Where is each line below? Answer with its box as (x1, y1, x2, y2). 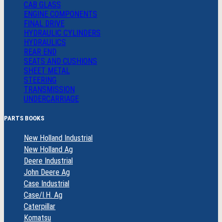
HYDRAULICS (24, 38, 66, 48)
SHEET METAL (24, 66, 70, 76)
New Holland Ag (24, 144, 73, 154)
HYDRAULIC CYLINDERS (24, 28, 101, 38)
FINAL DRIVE (24, 19, 64, 29)
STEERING (24, 75, 56, 85)
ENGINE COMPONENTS (24, 9, 97, 19)
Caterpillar (24, 201, 55, 211)
